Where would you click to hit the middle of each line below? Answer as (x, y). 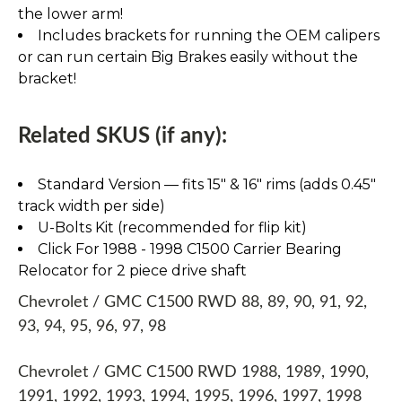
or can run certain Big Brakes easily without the (188, 57)
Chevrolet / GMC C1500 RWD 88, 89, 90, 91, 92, (192, 302)
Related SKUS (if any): (122, 136)
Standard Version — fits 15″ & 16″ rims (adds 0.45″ (207, 184)
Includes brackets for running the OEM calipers (209, 35)
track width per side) (92, 205)
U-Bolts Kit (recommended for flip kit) (172, 227)
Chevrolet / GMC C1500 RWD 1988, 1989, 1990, (193, 372)
